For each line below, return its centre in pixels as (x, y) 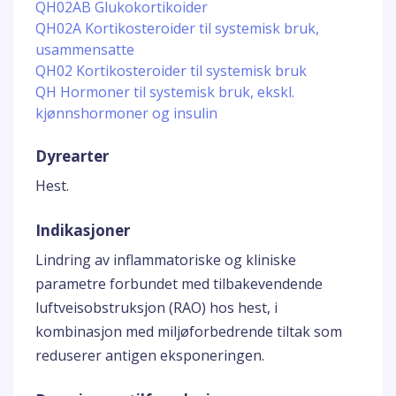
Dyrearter (72, 156)
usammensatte (85, 49)
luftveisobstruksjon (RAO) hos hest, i (156, 308)
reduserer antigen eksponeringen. (150, 355)
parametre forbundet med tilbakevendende (179, 284)
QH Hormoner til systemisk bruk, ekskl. (165, 92)
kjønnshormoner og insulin (126, 113)
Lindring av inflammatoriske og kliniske (166, 260)
